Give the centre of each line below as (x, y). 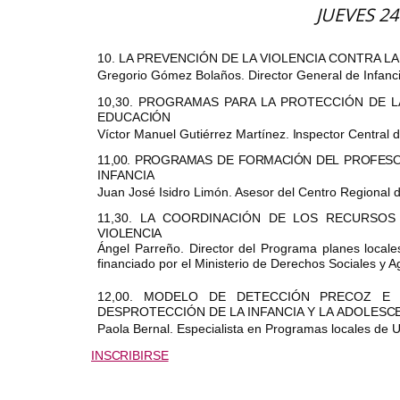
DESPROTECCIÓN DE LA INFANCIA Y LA (217, 312)
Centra (367, 133)
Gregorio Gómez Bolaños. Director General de (231, 75)
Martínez (261, 133)
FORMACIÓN (275, 159)
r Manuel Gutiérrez (181, 133)
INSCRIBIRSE (130, 356)
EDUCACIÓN (134, 117)
